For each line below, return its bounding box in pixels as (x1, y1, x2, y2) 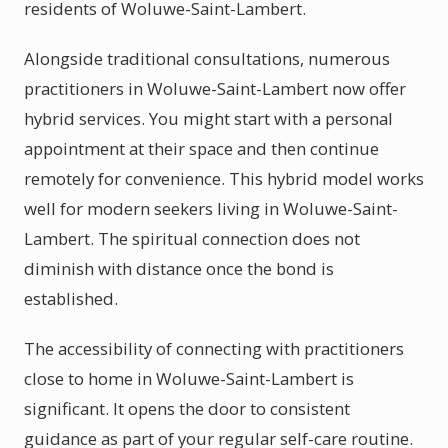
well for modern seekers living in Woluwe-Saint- (24, 197, 398, 220)
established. (24, 287, 118, 310)
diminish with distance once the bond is (24, 257, 334, 280)
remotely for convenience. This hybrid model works (24, 167, 424, 190)
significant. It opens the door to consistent (24, 397, 350, 420)
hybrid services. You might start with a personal (24, 107, 393, 130)
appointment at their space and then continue (24, 137, 379, 160)
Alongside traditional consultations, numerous (24, 47, 390, 70)
